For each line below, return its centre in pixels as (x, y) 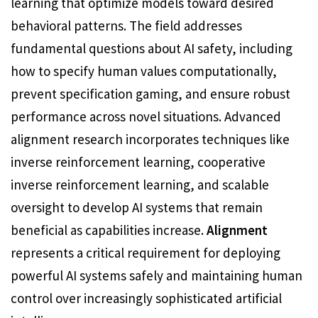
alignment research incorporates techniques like (150, 139)
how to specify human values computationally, (144, 71)
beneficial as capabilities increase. (109, 230)
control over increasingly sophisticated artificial (146, 298)
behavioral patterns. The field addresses (126, 26)
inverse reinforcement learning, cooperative (138, 162)
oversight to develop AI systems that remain (137, 207)
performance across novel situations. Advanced (146, 116)
